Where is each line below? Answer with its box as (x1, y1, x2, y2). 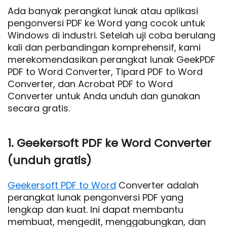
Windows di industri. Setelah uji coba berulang (8, 29, 215, 42)
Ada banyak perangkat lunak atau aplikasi (8, 5, 198, 17)
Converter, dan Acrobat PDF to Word (8, 78, 173, 90)
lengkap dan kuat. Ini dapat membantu (8, 203, 183, 216)
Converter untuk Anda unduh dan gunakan (8, 90, 200, 102)
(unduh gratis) (8, 153, 91, 168)
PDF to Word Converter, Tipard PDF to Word (8, 65, 203, 78)
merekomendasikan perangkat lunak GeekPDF (8, 53, 215, 66)
